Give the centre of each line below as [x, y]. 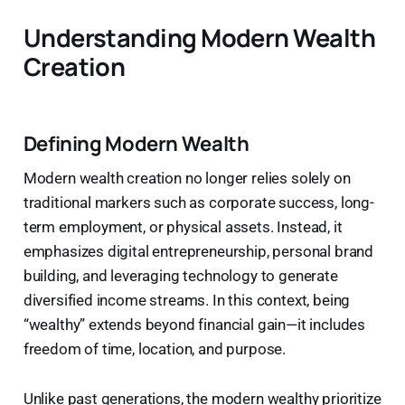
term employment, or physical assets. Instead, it [183, 226]
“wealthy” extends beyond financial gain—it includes [194, 324]
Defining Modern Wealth [136, 143]
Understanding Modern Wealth [199, 37]
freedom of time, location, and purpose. [155, 348]
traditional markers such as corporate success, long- [198, 202]
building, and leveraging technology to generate [180, 275]
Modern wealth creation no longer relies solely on [187, 178]
